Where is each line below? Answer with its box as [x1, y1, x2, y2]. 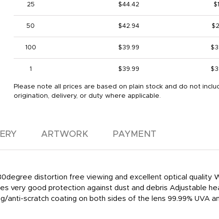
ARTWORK [41, 130, 88, 139]
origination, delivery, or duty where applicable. [13, 93, 161, 99]
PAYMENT [113, 130, 156, 139]
